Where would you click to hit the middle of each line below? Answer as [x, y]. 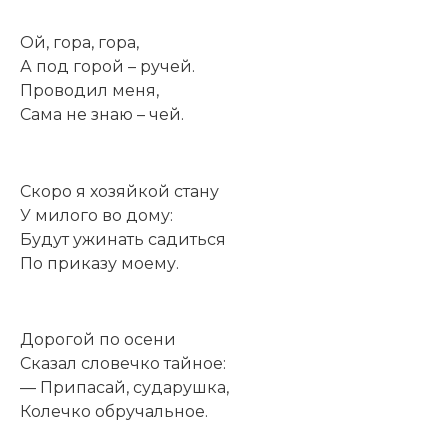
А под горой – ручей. [107, 66]
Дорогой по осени [98, 340]
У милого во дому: [96, 215]
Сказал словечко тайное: [123, 364]
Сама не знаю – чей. [102, 114]
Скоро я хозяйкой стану [119, 191]
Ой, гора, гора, [79, 42]
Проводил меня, [89, 90]
